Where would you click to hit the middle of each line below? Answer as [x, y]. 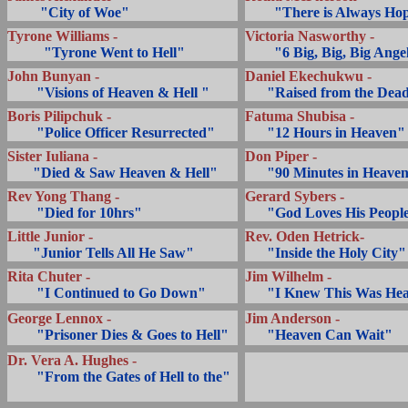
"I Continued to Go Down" [121, 293]
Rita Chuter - [49, 276]
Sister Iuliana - [52, 156]
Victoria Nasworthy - [310, 36]
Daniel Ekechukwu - [308, 76]
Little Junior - [50, 236]
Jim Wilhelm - [288, 276]
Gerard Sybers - [295, 196]
